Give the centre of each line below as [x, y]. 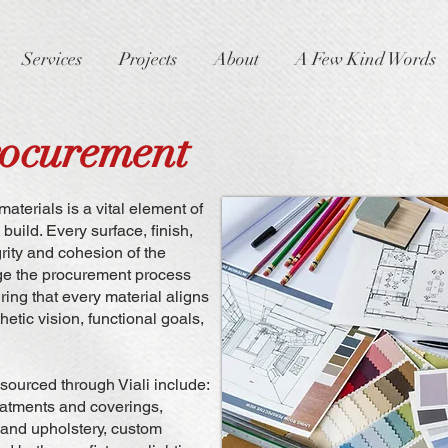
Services [51, 59]
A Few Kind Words [365, 59]
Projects [147, 59]
